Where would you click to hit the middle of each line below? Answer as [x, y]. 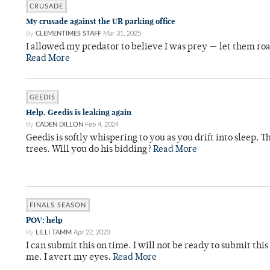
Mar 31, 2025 [122, 33]
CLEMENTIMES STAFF [68, 33]
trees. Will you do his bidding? [89, 150]
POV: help [44, 220]
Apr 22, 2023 [92, 232]
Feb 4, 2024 [102, 124]
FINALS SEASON [58, 205]
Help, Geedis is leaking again [79, 112]
